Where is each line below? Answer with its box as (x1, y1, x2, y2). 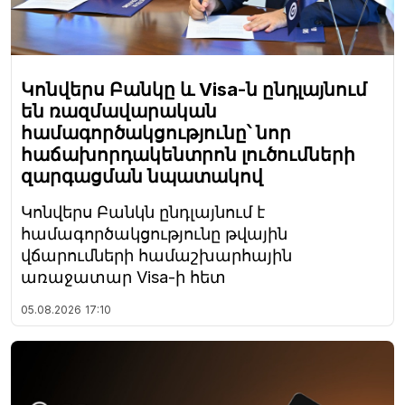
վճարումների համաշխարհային (21, 245, 292, 265)
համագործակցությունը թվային (21, 223, 287, 243)
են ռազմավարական (21, 99, 217, 122)
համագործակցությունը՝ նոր (21, 121, 291, 144)
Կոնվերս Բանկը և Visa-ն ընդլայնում (21, 78, 367, 100)
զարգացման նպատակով (21, 165, 263, 187)
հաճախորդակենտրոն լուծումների (21, 143, 355, 165)
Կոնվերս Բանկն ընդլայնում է (21, 202, 265, 221)
